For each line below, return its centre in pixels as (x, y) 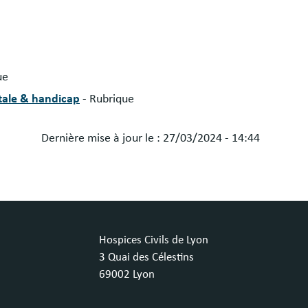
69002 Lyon (127, 275)
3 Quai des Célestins (146, 258)
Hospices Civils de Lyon (154, 241)
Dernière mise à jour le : (102, 139)
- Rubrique (108, 99)
